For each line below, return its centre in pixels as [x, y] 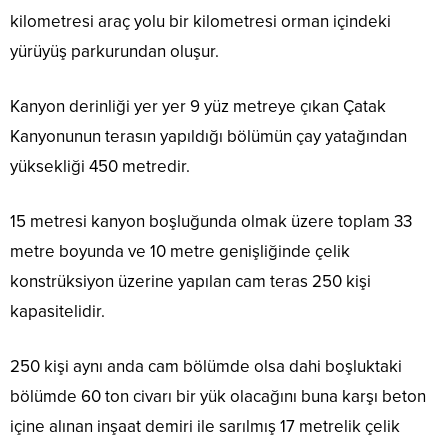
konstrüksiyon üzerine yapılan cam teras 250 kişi [190, 282]
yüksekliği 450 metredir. [100, 167]
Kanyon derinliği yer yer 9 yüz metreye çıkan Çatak [198, 107]
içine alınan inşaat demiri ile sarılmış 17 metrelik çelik [205, 427]
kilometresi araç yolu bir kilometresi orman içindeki [200, 22]
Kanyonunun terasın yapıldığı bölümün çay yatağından [208, 137]
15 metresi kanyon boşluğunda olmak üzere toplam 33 [211, 222]
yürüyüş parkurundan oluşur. [114, 52]
